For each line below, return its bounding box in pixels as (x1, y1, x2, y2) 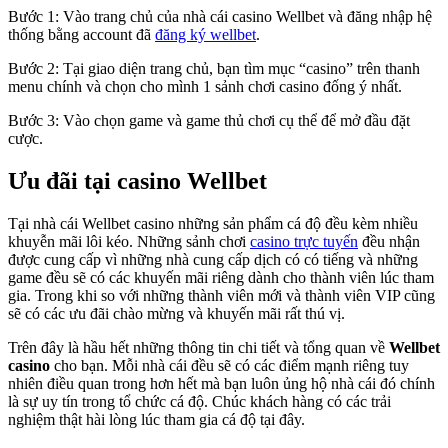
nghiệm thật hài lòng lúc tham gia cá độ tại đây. (8, 410, 305, 428)
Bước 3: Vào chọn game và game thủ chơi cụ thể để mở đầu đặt (8, 112, 410, 130)
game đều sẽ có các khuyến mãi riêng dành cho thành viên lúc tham (8, 268, 434, 286)
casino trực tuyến (250, 232, 358, 250)
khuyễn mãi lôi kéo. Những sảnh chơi (8, 232, 250, 250)
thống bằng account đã (8, 26, 155, 44)
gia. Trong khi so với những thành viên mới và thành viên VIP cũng (8, 286, 435, 304)
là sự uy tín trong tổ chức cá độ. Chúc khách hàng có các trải (8, 392, 391, 410)
